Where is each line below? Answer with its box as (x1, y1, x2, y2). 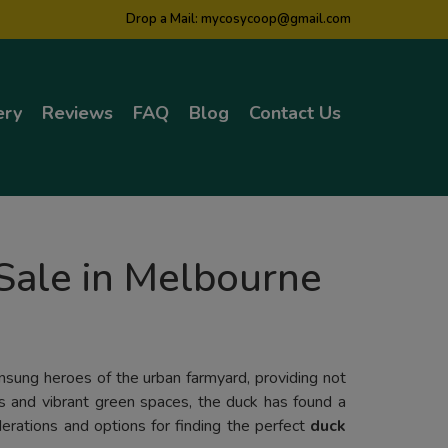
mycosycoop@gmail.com (201, 10, 351, 28)
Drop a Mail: (126, 10, 201, 28)
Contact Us (248, 101, 341, 126)
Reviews (41, 101, 113, 126)
